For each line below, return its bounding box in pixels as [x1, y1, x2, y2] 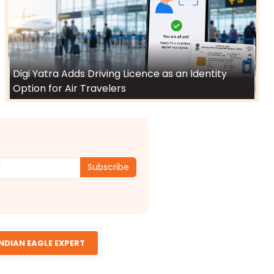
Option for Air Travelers [13, 81, 126, 96]
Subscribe [87, 160, 130, 173]
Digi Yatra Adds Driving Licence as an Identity [13, 67, 227, 81]
